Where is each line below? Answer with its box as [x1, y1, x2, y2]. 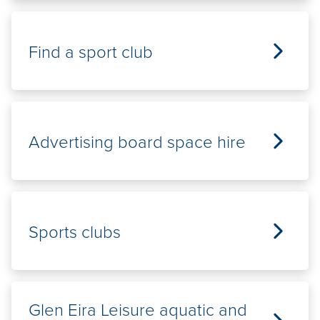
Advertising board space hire [29, 129, 246, 153]
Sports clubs [29, 219, 121, 243]
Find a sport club [29, 39, 153, 63]
